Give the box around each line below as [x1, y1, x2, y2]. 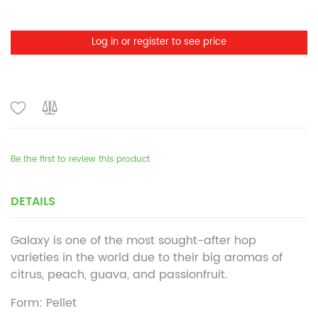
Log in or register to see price [92, 35, 226, 50]
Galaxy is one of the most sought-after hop [11, 231, 256, 251]
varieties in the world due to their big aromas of [11, 248, 283, 268]
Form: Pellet [11, 294, 77, 313]
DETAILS [11, 192, 55, 212]
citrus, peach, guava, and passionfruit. [11, 265, 228, 285]
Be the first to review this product [11, 153, 150, 167]
